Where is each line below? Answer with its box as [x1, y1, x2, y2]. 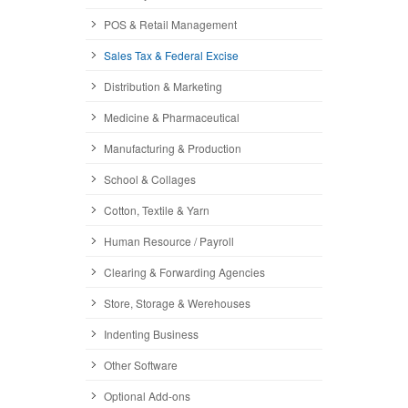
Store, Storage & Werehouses [104, 294, 250, 311]
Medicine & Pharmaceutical [104, 108, 240, 125]
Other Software [104, 356, 178, 372]
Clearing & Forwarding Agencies [104, 263, 265, 280]
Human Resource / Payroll [104, 232, 234, 249]
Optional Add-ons [104, 387, 190, 403]
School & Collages [104, 170, 196, 187]
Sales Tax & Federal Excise [104, 46, 239, 63]
